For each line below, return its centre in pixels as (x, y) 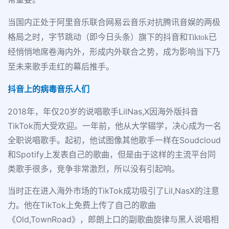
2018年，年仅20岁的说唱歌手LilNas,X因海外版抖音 (103, 112)
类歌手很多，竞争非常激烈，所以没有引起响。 (94, 169)
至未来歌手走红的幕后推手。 (61, 67)
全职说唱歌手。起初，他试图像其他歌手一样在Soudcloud (114, 140)
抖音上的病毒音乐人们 (49, 89)
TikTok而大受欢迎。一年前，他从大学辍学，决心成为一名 (114, 126)
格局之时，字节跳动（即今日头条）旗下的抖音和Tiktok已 (112, 37)
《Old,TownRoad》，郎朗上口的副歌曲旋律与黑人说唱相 (113, 220)
